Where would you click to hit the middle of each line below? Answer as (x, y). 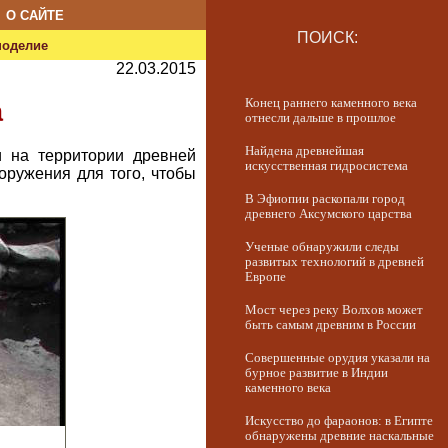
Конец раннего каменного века (331, 103)
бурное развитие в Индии (316, 373)
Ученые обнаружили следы (322, 247)
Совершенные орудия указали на (337, 358)
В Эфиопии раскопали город (325, 199)
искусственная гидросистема (326, 166)
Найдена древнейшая (304, 151)
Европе (265, 277)
